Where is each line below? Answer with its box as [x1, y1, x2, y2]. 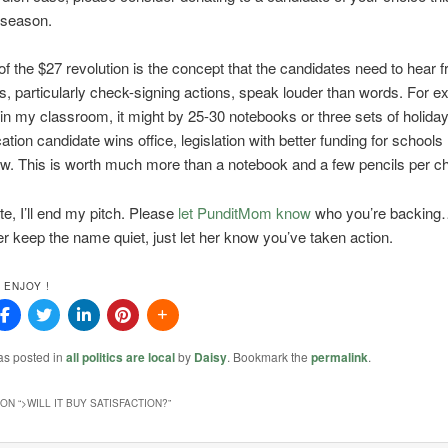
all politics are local [65, 347, 175, 366]
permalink [310, 347, 368, 366]
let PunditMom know [177, 201, 315, 223]
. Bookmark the [226, 347, 311, 365]
